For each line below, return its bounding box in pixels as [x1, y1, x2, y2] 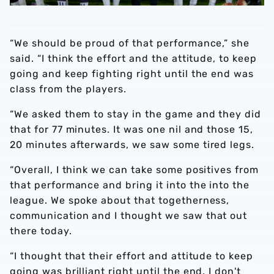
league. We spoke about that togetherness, [10, 194, 230, 207]
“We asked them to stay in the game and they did [10, 108, 262, 120]
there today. [10, 225, 75, 237]
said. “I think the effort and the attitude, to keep [10, 53, 257, 65]
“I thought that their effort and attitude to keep [10, 250, 254, 262]
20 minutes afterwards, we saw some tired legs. [10, 139, 255, 151]
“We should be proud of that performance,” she [10, 37, 250, 50]
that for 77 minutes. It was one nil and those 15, [10, 124, 254, 136]
